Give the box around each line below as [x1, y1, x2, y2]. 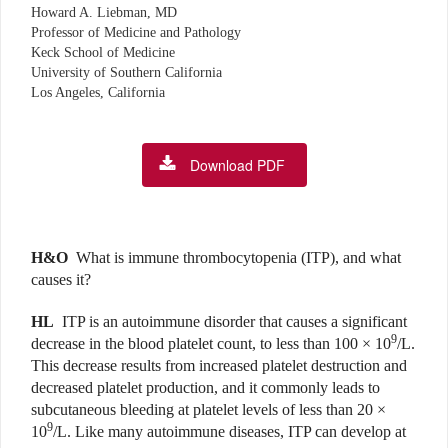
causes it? [31, 271, 91, 289]
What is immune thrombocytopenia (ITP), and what [76, 249, 401, 267]
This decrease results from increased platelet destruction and [31, 357, 407, 375]
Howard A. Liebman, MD [31, 5, 177, 21]
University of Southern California [31, 65, 222, 81]
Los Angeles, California [31, 85, 165, 101]
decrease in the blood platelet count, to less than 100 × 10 [31, 335, 391, 353]
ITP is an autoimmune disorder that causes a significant [62, 313, 407, 331]
